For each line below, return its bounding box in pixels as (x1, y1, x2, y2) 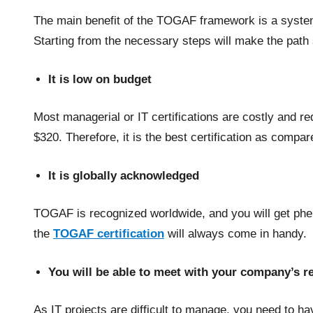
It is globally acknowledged (48, 168, 200, 182)
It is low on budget (48, 72, 152, 86)
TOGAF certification (53, 227, 164, 241)
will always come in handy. (164, 227, 307, 241)
